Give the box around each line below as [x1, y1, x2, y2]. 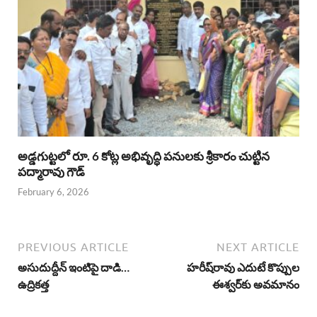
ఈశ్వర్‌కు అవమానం [212, 277, 299, 292]
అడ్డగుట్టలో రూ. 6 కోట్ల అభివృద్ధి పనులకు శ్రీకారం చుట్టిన [18, 148, 270, 163]
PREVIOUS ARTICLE [18, 241, 129, 254]
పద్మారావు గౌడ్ [18, 163, 85, 179]
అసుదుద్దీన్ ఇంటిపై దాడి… [18, 260, 129, 275]
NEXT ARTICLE [217, 241, 299, 254]
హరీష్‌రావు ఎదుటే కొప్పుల [187, 260, 299, 275]
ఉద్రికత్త [18, 277, 49, 292]
